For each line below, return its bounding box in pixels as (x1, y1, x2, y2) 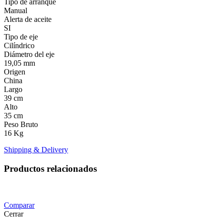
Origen (4, 68, 25, 76)
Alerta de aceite (4, 15, 52, 24)
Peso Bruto (4, 120, 38, 129)
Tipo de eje (4, 33, 38, 41)
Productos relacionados (4, 163, 97, 174)
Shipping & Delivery (4, 145, 68, 154)
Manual (4, 6, 27, 15)
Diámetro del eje (4, 50, 54, 59)
